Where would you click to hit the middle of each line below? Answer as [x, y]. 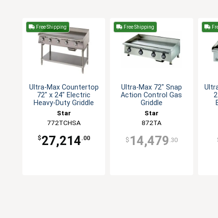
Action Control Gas [152, 95]
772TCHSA [64, 123]
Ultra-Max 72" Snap [151, 88]
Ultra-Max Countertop [64, 88]
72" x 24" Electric [64, 95]
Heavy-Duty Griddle [64, 103]
